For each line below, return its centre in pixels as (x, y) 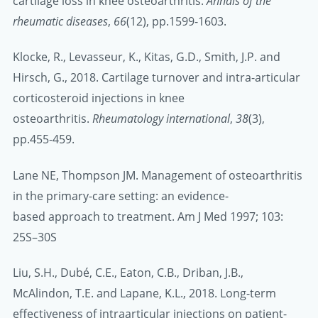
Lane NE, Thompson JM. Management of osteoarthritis (158, 175)
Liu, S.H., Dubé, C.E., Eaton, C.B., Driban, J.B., (128, 272)
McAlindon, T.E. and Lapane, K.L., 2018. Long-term (144, 293)
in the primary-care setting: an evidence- (121, 196)
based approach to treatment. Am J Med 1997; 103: (148, 216)
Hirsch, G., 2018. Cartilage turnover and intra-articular (157, 78)
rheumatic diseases (60, 22)
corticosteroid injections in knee (99, 98)
